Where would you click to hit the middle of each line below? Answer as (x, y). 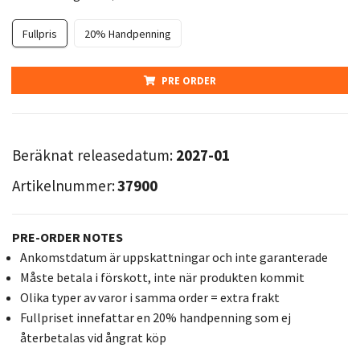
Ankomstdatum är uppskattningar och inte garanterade (174, 257)
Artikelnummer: (63, 186)
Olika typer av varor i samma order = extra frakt (150, 297)
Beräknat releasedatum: (94, 155)
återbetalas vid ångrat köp (93, 337)
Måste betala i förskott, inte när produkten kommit (162, 277)
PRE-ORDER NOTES (67, 237)
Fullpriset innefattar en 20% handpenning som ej (155, 317)
